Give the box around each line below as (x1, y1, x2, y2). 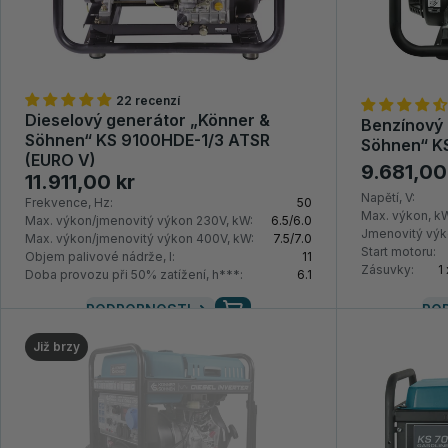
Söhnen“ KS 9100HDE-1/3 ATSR (25, 130, 270, 151)
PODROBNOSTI (85, 301, 191, 319)
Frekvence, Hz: (25, 195, 113, 211)
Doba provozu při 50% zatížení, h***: (25, 267, 243, 283)
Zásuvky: (360, 262, 414, 278)
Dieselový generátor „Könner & (25, 110, 270, 131)
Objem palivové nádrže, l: (25, 249, 175, 265)
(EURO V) (25, 150, 96, 171)
